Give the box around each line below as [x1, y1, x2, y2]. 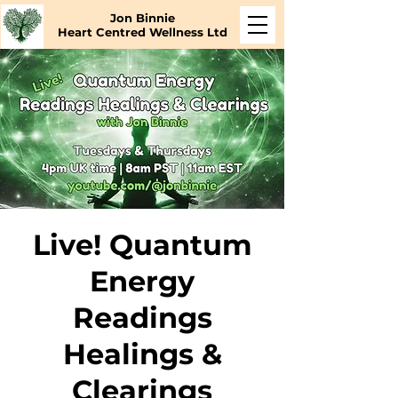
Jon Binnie [109, 11, 175, 25]
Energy [90, 264, 195, 298]
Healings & [62, 337, 222, 371]
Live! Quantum [32, 227, 252, 262]
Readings [72, 300, 212, 335]
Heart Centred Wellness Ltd [57, 25, 227, 39]
